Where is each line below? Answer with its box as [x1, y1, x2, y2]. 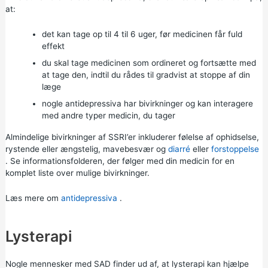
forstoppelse [211, 144, 259, 154]
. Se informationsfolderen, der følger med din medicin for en [5, 156, 234, 166]
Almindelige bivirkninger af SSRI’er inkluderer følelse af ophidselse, [5, 132, 259, 142]
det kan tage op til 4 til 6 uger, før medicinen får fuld [41, 29, 242, 39]
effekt [41, 41, 65, 51]
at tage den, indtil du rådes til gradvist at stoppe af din [41, 70, 250, 80]
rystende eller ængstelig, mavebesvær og [5, 144, 168, 154]
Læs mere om [5, 193, 61, 203]
